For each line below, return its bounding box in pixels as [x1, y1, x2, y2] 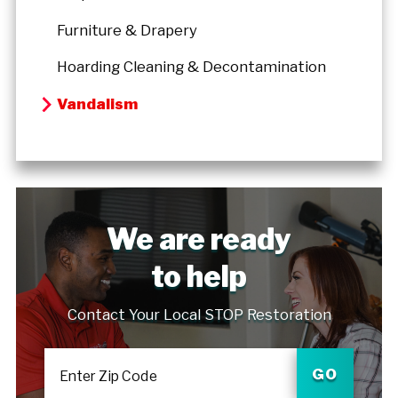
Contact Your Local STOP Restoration [67, 306, 331, 324]
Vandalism [57, 95, 139, 114]
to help [151, 259, 247, 294]
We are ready [107, 221, 291, 257]
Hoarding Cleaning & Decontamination [57, 58, 327, 76]
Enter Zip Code [59, 367, 157, 385]
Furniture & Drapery [57, 20, 198, 39]
